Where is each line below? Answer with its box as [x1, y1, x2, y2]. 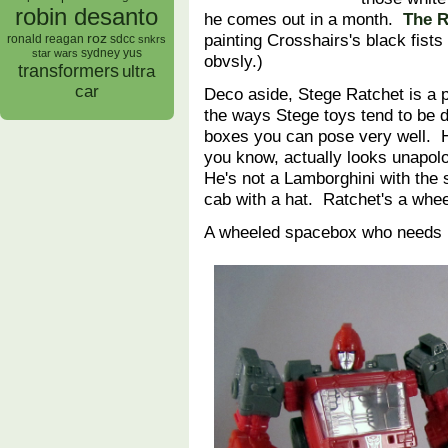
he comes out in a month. [204, 9, 403, 29]
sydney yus [81, 46, 142, 61]
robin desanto [15, 3, 159, 31]
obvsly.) [204, 51, 263, 71]
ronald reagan [7, 32, 85, 47]
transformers [18, 60, 120, 82]
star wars [32, 47, 78, 60]
